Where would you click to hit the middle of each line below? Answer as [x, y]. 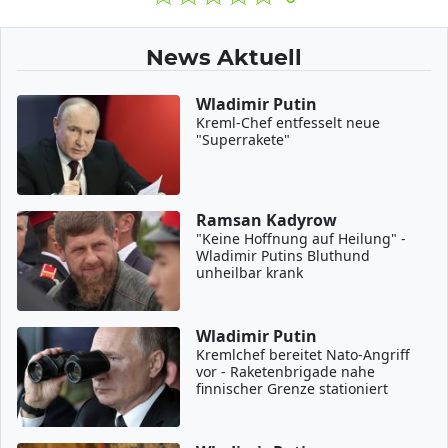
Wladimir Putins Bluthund [283, 255]
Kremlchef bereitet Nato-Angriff [303, 354]
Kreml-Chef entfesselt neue [288, 122]
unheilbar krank [250, 272]
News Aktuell [224, 57]
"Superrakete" [243, 139]
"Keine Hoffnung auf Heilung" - [301, 238]
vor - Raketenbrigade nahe [286, 371]
